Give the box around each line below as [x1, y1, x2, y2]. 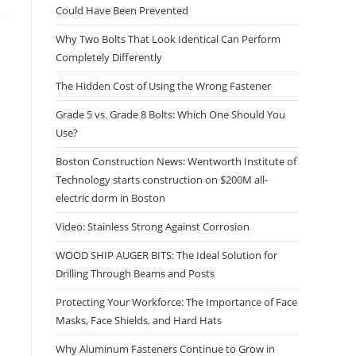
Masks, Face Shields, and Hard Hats [56, 313, 222, 327]
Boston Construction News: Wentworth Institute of [56, 154, 296, 168]
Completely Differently [56, 50, 162, 64]
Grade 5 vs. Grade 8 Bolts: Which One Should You [56, 107, 285, 122]
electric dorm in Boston [56, 191, 165, 205]
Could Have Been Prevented [56, 3, 188, 17]
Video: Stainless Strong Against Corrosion [56, 219, 250, 234]
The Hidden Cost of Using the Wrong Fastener [56, 79, 271, 93]
